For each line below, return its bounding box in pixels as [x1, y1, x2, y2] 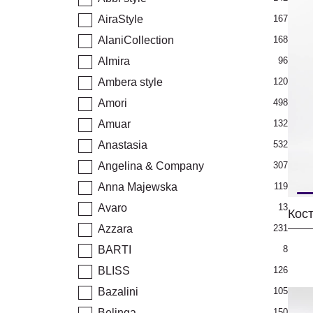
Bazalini [98, 286, 138, 298]
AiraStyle [98, 13, 143, 25]
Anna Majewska [98, 181, 177, 193]
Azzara [98, 223, 133, 235]
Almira [98, 55, 130, 67]
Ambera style [98, 76, 163, 88]
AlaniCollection [98, 34, 174, 46]
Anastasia [98, 139, 147, 151]
